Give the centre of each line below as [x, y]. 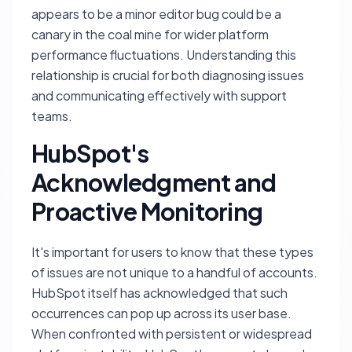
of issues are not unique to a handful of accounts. [174, 273]
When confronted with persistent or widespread [172, 334]
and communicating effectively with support [159, 96]
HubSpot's [90, 154]
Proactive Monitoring [147, 212]
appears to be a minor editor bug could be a [156, 14]
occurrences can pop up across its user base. [161, 313]
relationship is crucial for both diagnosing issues [168, 75]
